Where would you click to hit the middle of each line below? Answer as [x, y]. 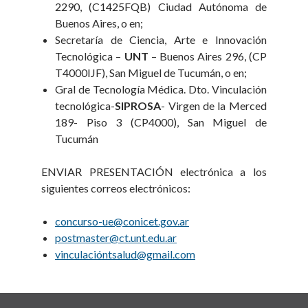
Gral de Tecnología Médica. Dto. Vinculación [161, 89]
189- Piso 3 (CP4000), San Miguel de [161, 122]
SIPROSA [138, 106]
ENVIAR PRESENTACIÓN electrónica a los [154, 172]
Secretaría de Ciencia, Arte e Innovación [161, 40]
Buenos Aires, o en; [99, 23]
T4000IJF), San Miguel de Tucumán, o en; [151, 73]
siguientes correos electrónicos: [116, 188]
